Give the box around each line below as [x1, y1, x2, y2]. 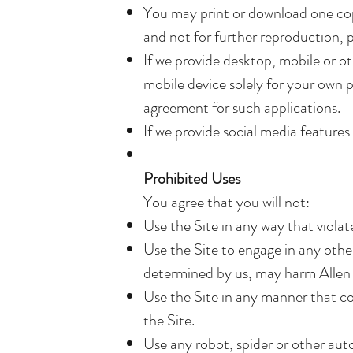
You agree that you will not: [143, 191, 310, 214]
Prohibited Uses [143, 167, 240, 190]
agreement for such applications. [143, 96, 340, 119]
